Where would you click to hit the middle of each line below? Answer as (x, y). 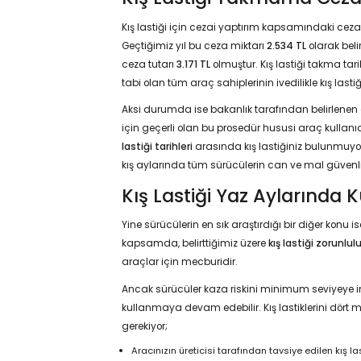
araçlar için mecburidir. (179, 262)
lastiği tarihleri (157, 147)
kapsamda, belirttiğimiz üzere (195, 244)
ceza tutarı (149, 64)
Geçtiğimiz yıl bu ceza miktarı (194, 46)
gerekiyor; (144, 326)
